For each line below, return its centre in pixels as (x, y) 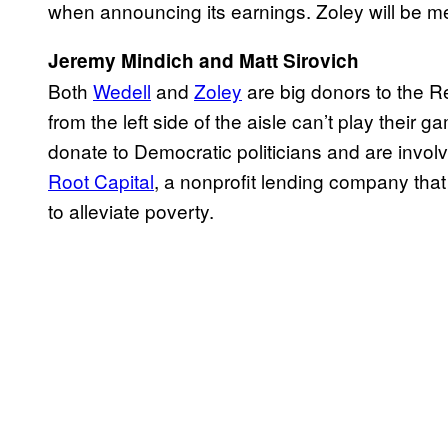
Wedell (122, 91)
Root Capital (101, 181)
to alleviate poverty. (131, 211)
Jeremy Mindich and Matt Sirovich (203, 61)
